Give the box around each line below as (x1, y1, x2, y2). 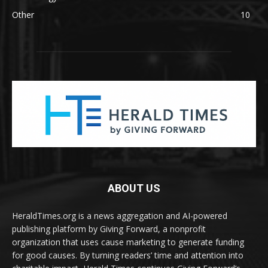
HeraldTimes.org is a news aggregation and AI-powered (12, 209, 227, 221)
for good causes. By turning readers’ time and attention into (12, 249, 243, 261)
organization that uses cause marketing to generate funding (12, 236, 244, 248)
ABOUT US (108, 181, 160, 194)
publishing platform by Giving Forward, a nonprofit (12, 223, 206, 234)
